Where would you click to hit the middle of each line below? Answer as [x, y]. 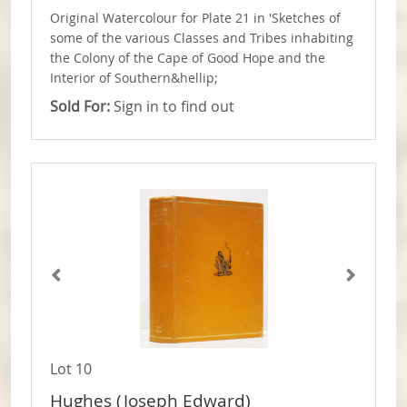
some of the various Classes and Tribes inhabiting [202, 39]
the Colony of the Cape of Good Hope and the [188, 59]
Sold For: [80, 107]
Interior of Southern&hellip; [134, 79]
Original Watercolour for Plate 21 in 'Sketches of [195, 19]
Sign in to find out [172, 107]
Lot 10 [71, 369]
